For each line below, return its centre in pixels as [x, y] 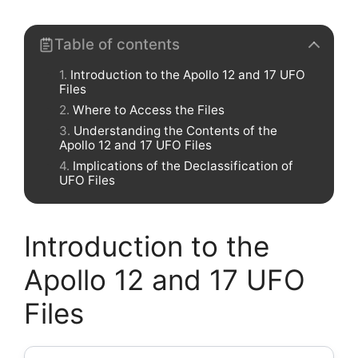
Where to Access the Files [149, 109]
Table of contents [117, 44]
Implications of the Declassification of [183, 165]
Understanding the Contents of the [175, 130]
